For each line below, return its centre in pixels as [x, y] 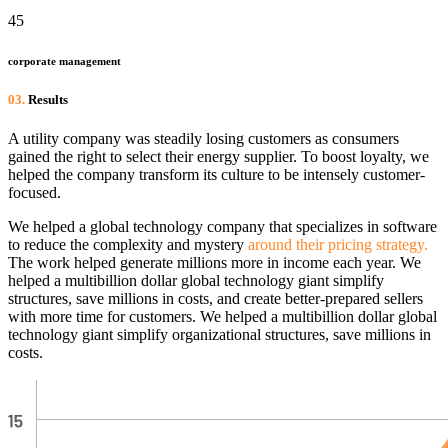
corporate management [64, 61]
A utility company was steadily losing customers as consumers [203, 139]
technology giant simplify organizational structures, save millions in [219, 335]
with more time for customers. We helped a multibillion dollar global [222, 317]
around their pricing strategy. [338, 245]
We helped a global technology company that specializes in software [222, 227]
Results [46, 100]
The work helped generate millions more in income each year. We [214, 263]
